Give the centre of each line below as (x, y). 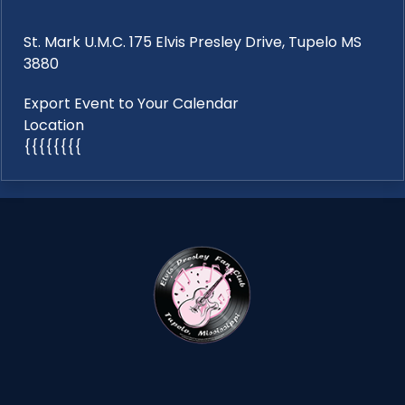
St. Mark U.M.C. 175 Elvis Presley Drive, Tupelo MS (193, 42)
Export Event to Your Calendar (131, 104)
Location (54, 126)
